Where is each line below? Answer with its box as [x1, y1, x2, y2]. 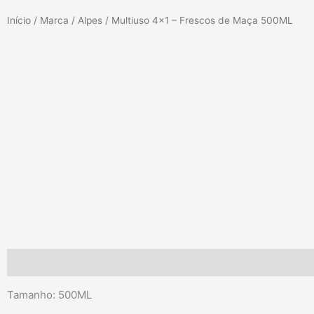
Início [7, 15, 31, 27]
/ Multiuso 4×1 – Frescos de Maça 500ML [102, 15, 293, 27]
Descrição [7, 255, 59, 269]
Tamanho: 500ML [7, 288, 92, 302]
